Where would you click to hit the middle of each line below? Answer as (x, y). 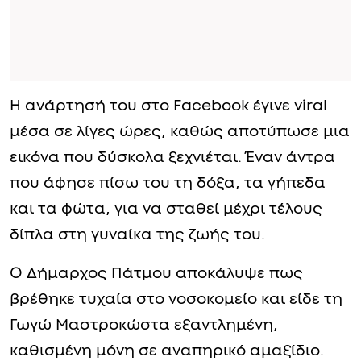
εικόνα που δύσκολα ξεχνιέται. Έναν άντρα (172, 293)
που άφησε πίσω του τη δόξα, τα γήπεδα (168, 318)
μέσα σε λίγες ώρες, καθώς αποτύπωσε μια (180, 267)
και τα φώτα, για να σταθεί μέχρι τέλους (166, 344)
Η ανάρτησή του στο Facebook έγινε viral (168, 241)
